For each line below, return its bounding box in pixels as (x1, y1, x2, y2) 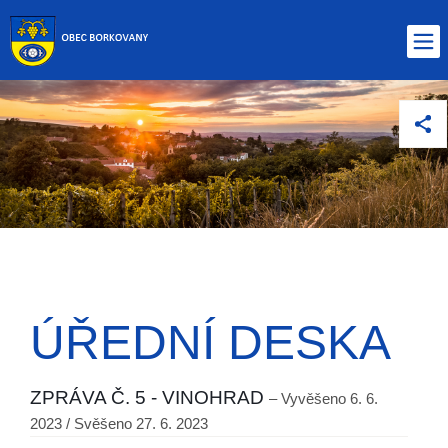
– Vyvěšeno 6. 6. (269, 390, 378, 408)
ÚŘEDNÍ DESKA (30, 316, 391, 370)
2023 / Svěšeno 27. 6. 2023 (30, 415, 208, 433)
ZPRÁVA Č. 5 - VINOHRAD (30, 387, 269, 409)
